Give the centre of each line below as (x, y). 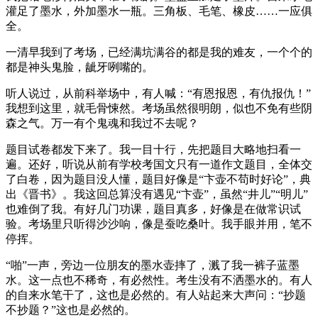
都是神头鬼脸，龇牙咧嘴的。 (79, 67)
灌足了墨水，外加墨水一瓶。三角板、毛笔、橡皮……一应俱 (159, 11)
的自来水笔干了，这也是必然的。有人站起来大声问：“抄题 (156, 295)
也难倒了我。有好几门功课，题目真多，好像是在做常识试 (153, 209)
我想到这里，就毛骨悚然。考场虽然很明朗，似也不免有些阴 (159, 108)
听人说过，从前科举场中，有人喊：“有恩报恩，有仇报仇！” (158, 93)
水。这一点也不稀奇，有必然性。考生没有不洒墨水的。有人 (159, 280)
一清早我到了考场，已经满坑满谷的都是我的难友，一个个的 (159, 52)
